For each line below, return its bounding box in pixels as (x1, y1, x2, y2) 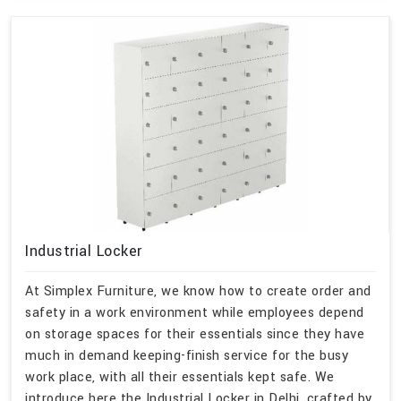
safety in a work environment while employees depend (25, 303, 364, 322)
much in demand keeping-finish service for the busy (25, 346, 348, 365)
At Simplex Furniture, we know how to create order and (25, 281, 371, 301)
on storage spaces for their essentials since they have (25, 324, 364, 344)
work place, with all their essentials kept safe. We (25, 367, 335, 387)
